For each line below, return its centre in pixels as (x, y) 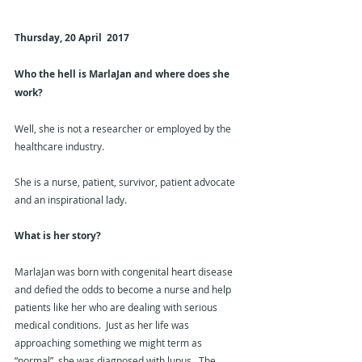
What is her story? (58, 236)
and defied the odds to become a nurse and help (124, 290)
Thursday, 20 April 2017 (72, 38)
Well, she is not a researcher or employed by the (124, 129)
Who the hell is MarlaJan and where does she (123, 74)
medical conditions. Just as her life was (103, 325)
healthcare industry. (59, 147)
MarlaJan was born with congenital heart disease (125, 272)
